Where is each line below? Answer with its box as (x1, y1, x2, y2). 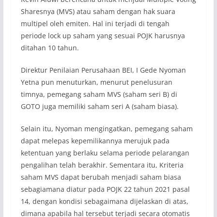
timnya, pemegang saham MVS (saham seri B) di (20, 90, 177, 99)
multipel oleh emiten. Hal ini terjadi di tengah (20, 19, 170, 29)
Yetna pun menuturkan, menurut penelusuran (20, 77, 172, 87)
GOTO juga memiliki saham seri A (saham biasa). (20, 102, 179, 111)
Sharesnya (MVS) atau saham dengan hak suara (20, 7, 175, 16)
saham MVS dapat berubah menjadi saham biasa (20, 172, 181, 182)
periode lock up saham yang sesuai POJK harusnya (20, 31, 185, 41)
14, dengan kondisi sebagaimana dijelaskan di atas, (20, 197, 188, 206)
